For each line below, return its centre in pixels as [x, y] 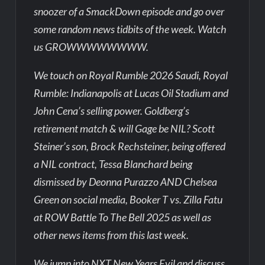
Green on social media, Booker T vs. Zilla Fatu [128, 199]
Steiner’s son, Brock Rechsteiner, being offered [130, 146]
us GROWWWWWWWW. [91, 46]
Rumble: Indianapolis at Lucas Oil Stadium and [131, 93]
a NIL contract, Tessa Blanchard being [113, 164]
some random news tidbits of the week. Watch [130, 29]
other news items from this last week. [112, 235]
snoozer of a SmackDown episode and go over [129, 11]
